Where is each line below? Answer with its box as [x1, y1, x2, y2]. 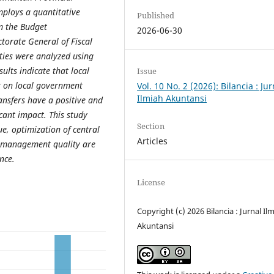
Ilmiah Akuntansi [137, 92, 207, 105]
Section [137, 120, 165, 132]
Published [137, 10, 175, 21]
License [137, 176, 166, 188]
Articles [137, 135, 168, 147]
